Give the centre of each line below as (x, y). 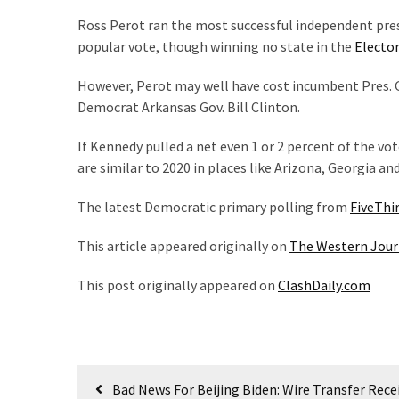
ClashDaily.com (324, 285)
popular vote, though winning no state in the (216, 46)
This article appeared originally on (183, 245)
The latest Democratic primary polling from (214, 206)
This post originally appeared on (178, 285)
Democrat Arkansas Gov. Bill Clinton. (189, 106)
